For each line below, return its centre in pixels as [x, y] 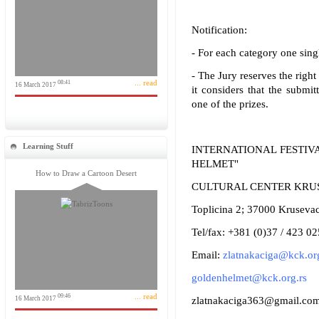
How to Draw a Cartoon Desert [86, 173]
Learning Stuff [48, 146]
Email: [207, 255]
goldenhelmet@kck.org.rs [249, 278]
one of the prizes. [230, 104]
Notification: [219, 30]
